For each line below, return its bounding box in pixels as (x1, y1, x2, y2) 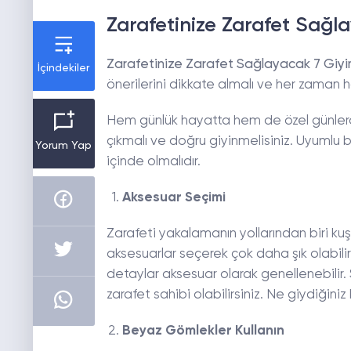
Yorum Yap (35, 140, 92, 152)
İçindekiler (38, 63, 90, 74)
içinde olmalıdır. (106, 155, 204, 169)
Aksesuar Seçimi (121, 191, 226, 205)
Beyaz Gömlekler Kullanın (121, 324, 284, 338)
